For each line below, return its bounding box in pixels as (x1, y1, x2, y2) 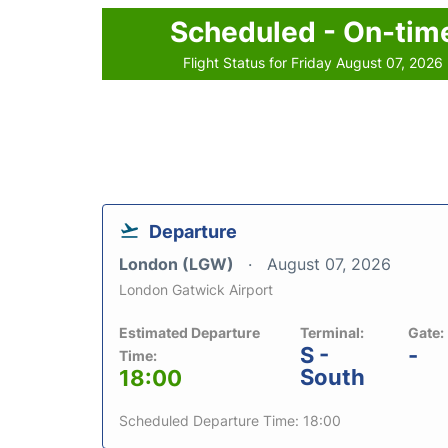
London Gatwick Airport (119, 281, 273, 299)
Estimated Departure (119, 324, 260, 342)
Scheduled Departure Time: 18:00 (119, 412, 341, 430)
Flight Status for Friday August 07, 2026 (183, 54, 444, 72)
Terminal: (300, 324, 365, 342)
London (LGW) (119, 254, 238, 275)
